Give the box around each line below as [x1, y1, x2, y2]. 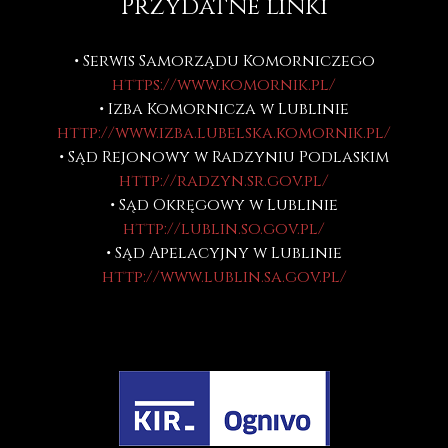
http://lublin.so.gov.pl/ [123, 217, 325, 240]
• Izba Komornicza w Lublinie [99, 97, 349, 120]
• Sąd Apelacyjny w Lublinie [106, 241, 342, 264]
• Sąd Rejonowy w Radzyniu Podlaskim [59, 145, 389, 168]
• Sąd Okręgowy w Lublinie [110, 193, 338, 216]
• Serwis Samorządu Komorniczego [73, 49, 375, 72]
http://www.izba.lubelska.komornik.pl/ [57, 121, 391, 144]
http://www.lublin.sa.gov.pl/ [101, 265, 347, 288]
